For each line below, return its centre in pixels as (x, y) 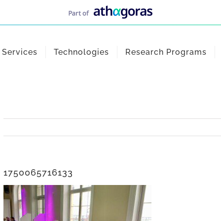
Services (20, 52)
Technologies (81, 52)
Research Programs (166, 52)
